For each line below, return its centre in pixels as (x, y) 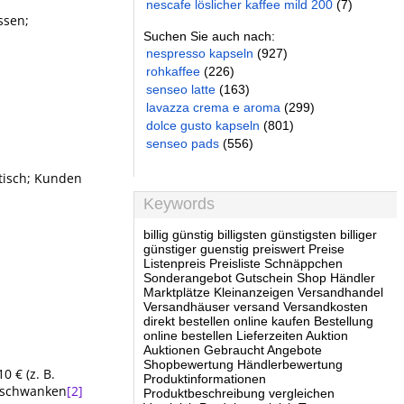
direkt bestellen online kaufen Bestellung (258, 321)
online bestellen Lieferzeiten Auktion (246, 335)
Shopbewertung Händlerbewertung (243, 364)
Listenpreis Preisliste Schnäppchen (243, 263)
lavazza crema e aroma (213, 107)
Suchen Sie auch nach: (209, 36)
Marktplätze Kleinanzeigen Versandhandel (263, 292)
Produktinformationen (205, 379)
